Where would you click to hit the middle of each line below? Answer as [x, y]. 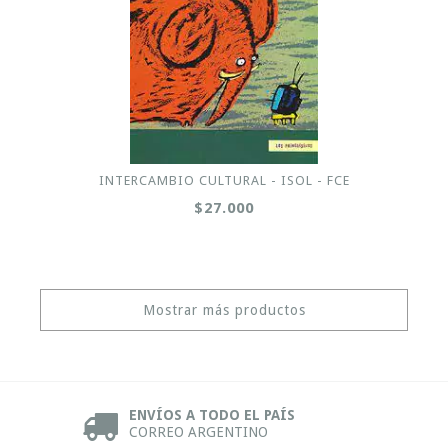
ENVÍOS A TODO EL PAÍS [212, 415]
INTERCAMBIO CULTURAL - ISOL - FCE [224, 180]
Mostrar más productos [224, 310]
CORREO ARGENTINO [198, 432]
